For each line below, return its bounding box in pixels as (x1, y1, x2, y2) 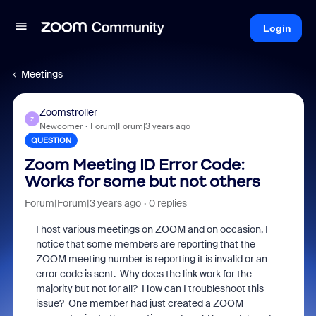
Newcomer (39, 121, 83, 132)
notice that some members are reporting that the (35, 238, 255, 250)
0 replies (148, 197, 187, 209)
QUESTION (30, 135, 71, 145)
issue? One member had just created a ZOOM (35, 297, 243, 310)
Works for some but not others (24, 172, 260, 191)
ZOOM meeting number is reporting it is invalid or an (35, 253, 267, 265)
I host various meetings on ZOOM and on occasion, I (35, 223, 268, 236)
